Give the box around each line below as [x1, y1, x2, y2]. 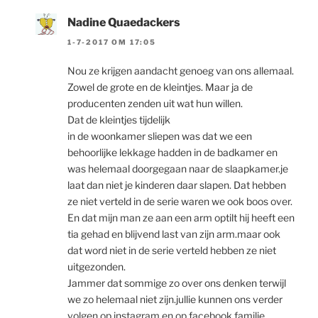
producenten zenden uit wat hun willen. [67, 97, 243, 110]
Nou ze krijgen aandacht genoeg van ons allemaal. [67, 65, 294, 77]
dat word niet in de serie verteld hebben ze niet [67, 244, 276, 257]
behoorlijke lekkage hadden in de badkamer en [67, 146, 278, 159]
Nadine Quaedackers [67, 15, 180, 29]
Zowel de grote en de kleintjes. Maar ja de [67, 81, 253, 94]
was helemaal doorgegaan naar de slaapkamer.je [67, 163, 288, 175]
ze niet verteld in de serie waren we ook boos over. [67, 195, 292, 208]
